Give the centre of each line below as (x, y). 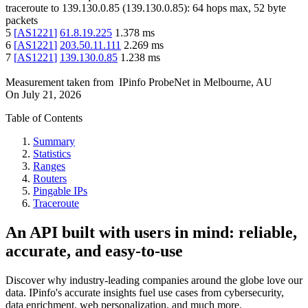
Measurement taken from (59, 82)
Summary (54, 142)
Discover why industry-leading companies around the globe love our (154, 280)
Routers (50, 179)
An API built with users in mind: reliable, (151, 233)
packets (22, 21)
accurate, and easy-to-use (94, 251)
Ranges (49, 166)
